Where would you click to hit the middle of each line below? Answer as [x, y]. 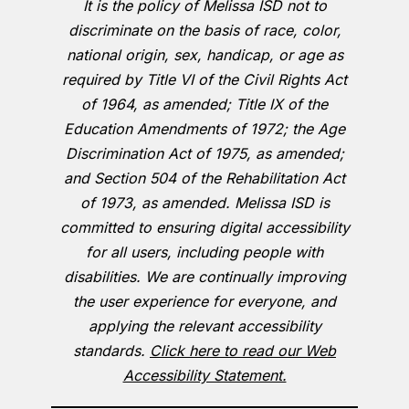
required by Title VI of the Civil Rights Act [204, 80]
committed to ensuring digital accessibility [204, 228]
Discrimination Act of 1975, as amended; [204, 154]
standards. [111, 351]
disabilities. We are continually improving [204, 277]
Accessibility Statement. [204, 376]
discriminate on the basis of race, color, [204, 31]
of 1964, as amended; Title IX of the [204, 105]
